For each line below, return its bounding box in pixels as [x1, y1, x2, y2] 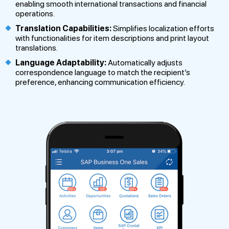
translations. [15, 43, 58, 53]
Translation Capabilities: [15, 24, 111, 34]
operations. [15, 9, 55, 19]
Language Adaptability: [15, 58, 106, 68]
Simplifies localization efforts [111, 24, 214, 34]
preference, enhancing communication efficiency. [15, 77, 185, 87]
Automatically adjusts [106, 58, 182, 68]
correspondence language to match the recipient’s [15, 67, 190, 78]
